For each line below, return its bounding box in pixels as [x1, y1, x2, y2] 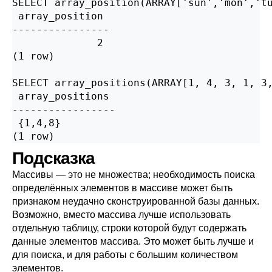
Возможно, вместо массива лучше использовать [12, 209, 231, 220]
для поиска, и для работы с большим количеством [12, 250, 238, 260]
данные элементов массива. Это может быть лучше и [12, 236, 254, 246]
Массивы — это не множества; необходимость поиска [12, 169, 255, 180]
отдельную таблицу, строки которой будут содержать [12, 223, 246, 233]
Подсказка [12, 149, 95, 168]
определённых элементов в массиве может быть [12, 183, 233, 193]
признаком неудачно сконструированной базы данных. [12, 196, 259, 206]
